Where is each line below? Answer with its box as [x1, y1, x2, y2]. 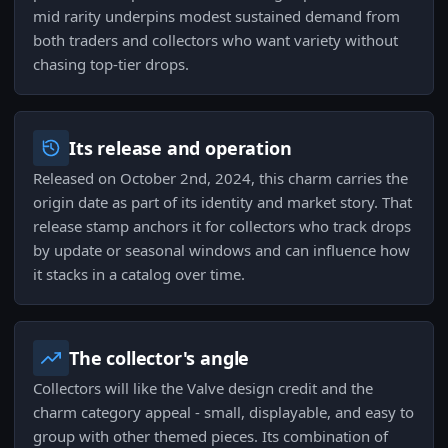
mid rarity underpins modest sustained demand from [33, 6, 400, 27]
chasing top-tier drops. [33, 54, 189, 75]
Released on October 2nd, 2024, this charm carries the [33, 168, 408, 189]
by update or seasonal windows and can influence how [33, 240, 410, 261]
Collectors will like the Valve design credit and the [33, 378, 373, 399]
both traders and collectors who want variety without [33, 30, 398, 51]
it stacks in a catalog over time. [33, 264, 245, 285]
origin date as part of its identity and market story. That [33, 192, 412, 213]
